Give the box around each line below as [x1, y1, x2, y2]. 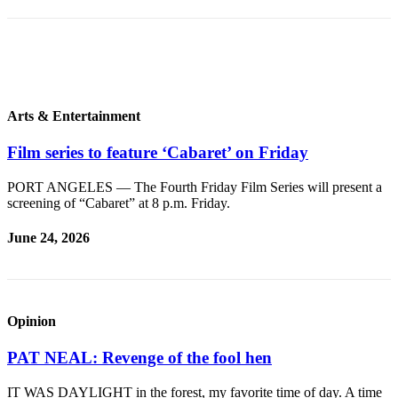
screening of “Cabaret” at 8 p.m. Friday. [7, 195, 230, 211]
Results [85, 317, 137, 336]
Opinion [7, 313, 56, 329]
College [85, 79, 139, 98]
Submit [85, 278, 139, 297]
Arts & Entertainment [7, 107, 140, 123]
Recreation [85, 244, 163, 263]
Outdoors [85, 205, 155, 224]
